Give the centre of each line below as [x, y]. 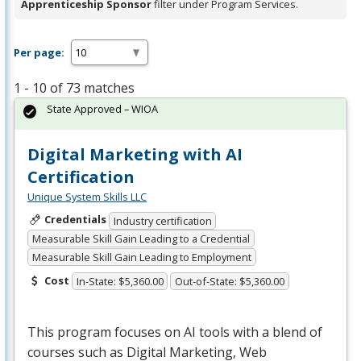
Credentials [75, 220]
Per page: [39, 52]
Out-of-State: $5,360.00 [230, 282]
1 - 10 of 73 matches [74, 88]
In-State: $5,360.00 [120, 282]
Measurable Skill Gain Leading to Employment [141, 257]
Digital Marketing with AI [135, 155]
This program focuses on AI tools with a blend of [175, 332]
